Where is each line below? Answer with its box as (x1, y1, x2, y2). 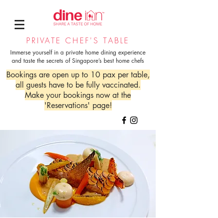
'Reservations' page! (44, 100, 112, 110)
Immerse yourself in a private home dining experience (10, 48, 145, 56)
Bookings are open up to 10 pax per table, (6, 70, 150, 80)
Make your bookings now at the (25, 90, 131, 100)
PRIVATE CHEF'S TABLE (26, 35, 130, 46)
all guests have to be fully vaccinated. (15, 80, 141, 90)
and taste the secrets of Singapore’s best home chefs (12, 56, 144, 65)
